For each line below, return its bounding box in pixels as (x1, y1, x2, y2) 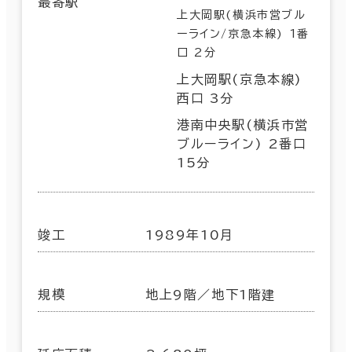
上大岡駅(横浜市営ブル (177, 9, 306, 20)
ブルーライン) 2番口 (177, 137, 307, 150)
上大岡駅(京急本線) (177, 72, 303, 86)
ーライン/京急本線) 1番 (177, 27, 310, 39)
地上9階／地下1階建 (145, 288, 277, 301)
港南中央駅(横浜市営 (177, 118, 310, 131)
